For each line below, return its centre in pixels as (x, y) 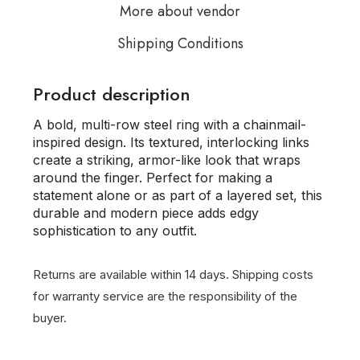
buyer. (50, 318)
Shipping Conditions (180, 43)
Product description (112, 94)
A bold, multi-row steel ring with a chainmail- (170, 125)
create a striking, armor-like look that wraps (167, 160)
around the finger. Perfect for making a (153, 178)
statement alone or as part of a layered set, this (178, 195)
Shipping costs (271, 274)
